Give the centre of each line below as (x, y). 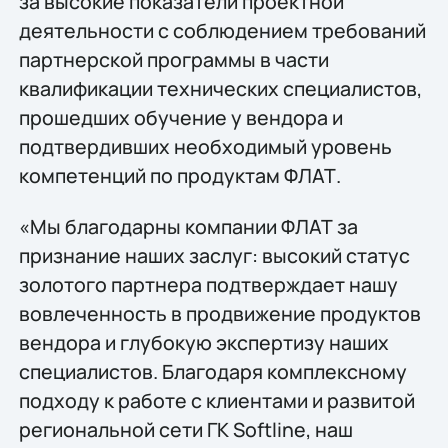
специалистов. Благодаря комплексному (212, 372)
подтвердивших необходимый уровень (205, 146)
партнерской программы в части (173, 59)
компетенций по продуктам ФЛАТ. (179, 175)
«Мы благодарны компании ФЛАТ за (188, 227)
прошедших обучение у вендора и (180, 117)
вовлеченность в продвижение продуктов (219, 314)
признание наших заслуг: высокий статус (214, 256)
